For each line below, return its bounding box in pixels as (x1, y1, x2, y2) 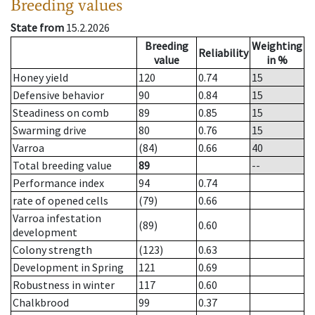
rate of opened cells (13, 193, 108, 208)
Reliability (198, 46, 248, 60)
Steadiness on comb (13, 105, 109, 120)
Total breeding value (13, 158, 112, 173)
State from (11, 20, 64, 35)
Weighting (252, 39, 302, 53)
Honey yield (13, 70, 68, 85)
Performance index (13, 176, 104, 191)
